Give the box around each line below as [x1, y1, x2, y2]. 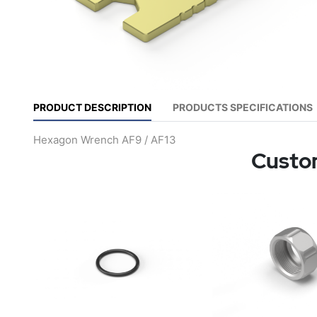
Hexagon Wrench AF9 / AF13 [33, 133, 176, 147]
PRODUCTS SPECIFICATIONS [173, 101, 313, 114]
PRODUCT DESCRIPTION [33, 101, 151, 114]
